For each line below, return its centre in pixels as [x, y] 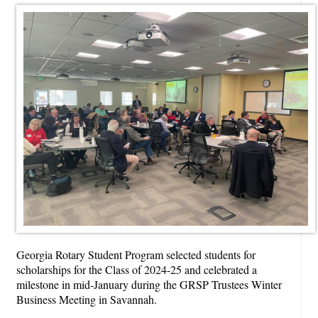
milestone [39, 284]
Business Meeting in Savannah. [87, 299]
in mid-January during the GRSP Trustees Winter [172, 284]
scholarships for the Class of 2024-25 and [110, 269]
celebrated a [230, 269]
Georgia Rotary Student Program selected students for [136, 254]
